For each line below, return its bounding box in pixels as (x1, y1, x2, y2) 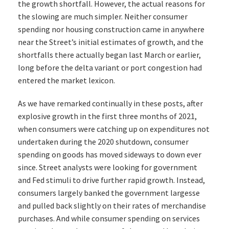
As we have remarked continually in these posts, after (18, 98, 203, 109)
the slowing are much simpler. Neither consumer (18, 11, 188, 22)
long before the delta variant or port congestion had (18, 62, 202, 73)
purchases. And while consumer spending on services (18, 213, 200, 224)
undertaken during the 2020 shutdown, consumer (18, 136, 189, 147)
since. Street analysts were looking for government (18, 162, 197, 173)
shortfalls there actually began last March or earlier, (18, 50, 201, 60)
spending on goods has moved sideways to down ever (18, 149, 201, 160)
